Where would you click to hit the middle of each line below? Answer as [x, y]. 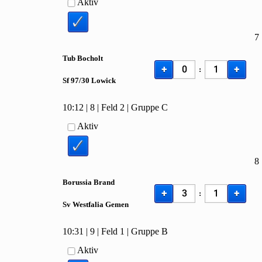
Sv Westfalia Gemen [96, 204]
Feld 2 [113, 108]
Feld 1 [113, 232]
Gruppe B [150, 232]
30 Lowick [99, 80]
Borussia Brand [89, 182]
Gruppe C [150, 108]
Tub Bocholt [83, 58]
